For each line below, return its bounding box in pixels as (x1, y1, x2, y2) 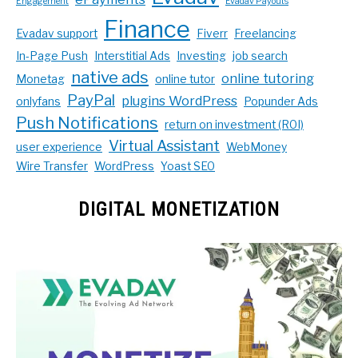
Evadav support (16, 27, 97, 41)
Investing (177, 50, 226, 63)
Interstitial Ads (94, 50, 170, 63)
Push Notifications (16, 113, 158, 133)
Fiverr (197, 27, 228, 41)
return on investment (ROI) (165, 118, 304, 132)
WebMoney (226, 141, 287, 154)
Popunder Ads (244, 95, 318, 109)
